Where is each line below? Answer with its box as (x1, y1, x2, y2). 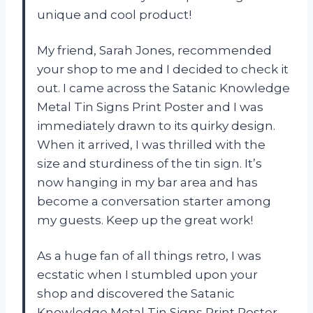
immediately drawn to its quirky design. (37, 118, 275, 133)
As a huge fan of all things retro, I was (37, 248, 261, 263)
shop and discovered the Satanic (37, 286, 235, 300)
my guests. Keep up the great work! (37, 212, 253, 227)
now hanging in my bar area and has (37, 175, 258, 189)
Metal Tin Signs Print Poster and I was (37, 99, 263, 114)
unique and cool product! (37, 7, 191, 22)
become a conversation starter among (37, 194, 271, 208)
